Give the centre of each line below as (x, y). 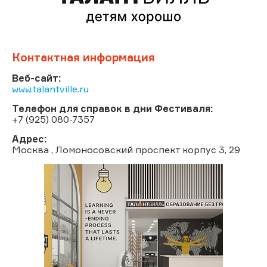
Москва (32, 149)
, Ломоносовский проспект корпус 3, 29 (146, 149)
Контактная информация (83, 57)
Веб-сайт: (36, 78)
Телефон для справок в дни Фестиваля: (112, 108)
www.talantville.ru (50, 89)
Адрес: (29, 139)
